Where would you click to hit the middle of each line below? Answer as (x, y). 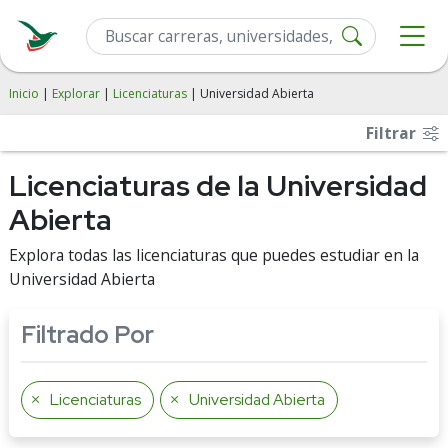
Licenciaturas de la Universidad (218, 186)
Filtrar (393, 133)
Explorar (76, 93)
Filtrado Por (87, 334)
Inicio (24, 93)
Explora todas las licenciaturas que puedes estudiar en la (214, 255)
